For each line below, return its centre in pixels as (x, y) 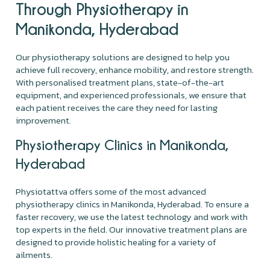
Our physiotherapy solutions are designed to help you (123, 57)
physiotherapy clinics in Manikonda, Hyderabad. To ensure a (133, 204)
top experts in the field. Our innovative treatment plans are (132, 229)
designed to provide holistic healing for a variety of (116, 242)
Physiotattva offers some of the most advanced (111, 191)
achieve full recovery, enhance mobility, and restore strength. (135, 69)
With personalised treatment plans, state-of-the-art (120, 82)
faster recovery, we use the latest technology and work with (132, 216)
